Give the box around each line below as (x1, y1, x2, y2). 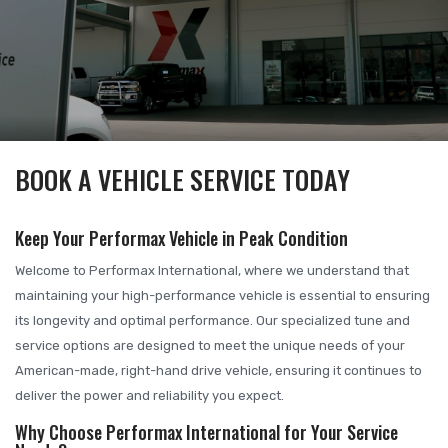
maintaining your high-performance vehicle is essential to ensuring (15, 288, 430, 304)
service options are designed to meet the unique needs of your (15, 338, 405, 354)
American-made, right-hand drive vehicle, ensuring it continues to (15, 363, 422, 379)
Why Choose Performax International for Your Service (15, 419, 398, 446)
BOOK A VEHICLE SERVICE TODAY (15, 160, 350, 200)
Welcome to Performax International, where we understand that (15, 263, 409, 279)
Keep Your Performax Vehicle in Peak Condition (15, 225, 348, 252)
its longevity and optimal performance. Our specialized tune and (15, 313, 410, 329)
